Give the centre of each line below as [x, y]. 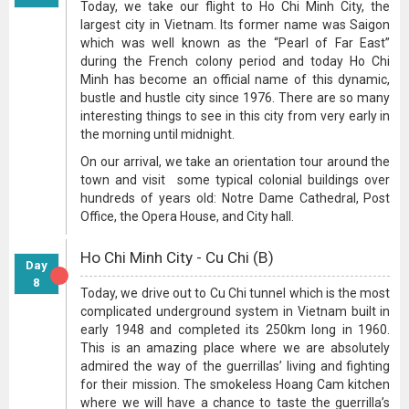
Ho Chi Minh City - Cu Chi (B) [178, 257]
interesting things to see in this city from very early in [236, 116]
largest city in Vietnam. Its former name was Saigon [236, 25]
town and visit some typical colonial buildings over [236, 180]
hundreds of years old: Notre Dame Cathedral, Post [236, 198]
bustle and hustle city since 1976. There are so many [236, 98]
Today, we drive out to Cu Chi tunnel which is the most [236, 293]
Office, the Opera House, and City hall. [188, 216]
